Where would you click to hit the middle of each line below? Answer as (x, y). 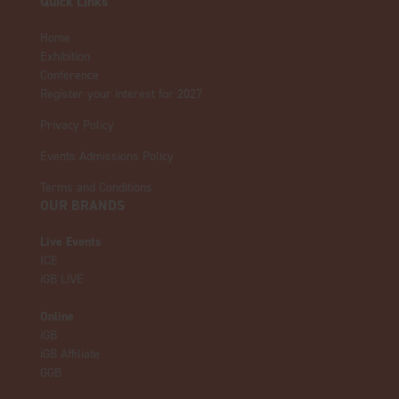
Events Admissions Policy (106, 156)
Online (57, 317)
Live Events (70, 242)
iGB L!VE (61, 279)
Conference (69, 75)
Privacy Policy (77, 125)
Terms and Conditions (96, 187)
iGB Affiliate (69, 354)
